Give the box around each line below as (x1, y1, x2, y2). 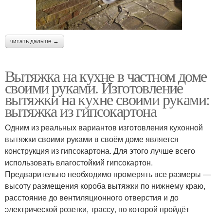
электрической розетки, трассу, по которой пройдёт (5, 203, 189, 215)
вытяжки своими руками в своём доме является (5, 133, 179, 145)
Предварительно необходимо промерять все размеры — (5, 168, 211, 180)
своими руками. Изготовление (5, 76, 183, 98)
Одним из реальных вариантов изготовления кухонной (5, 121, 203, 133)
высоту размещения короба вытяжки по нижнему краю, (5, 180, 205, 191)
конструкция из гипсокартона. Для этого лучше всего (5, 145, 195, 156)
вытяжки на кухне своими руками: (5, 88, 210, 109)
